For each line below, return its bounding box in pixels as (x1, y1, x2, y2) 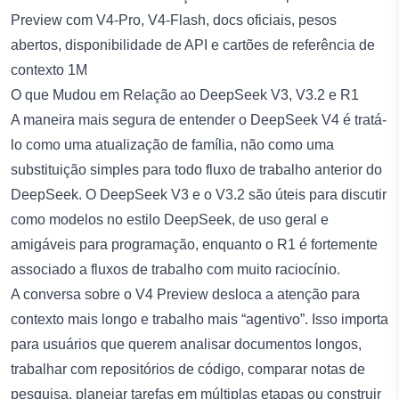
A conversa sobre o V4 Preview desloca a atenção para (11, 286, 360, 302)
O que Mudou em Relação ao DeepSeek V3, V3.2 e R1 (11, 86, 359, 102)
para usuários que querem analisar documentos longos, (11, 336, 362, 352)
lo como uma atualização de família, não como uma (11, 136, 334, 152)
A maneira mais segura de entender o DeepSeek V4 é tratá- (11, 111, 387, 127)
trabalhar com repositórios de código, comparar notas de (11, 361, 365, 377)
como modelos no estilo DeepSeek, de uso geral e (11, 211, 329, 227)
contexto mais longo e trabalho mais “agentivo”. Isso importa (11, 311, 388, 327)
